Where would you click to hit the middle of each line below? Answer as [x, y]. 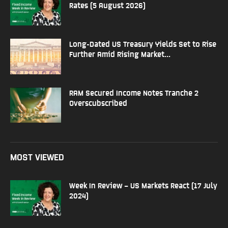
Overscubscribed [98, 103]
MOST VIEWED [37, 157]
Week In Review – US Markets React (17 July [143, 185]
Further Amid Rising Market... [120, 54]
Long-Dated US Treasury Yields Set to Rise [143, 44]
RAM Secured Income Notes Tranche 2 [134, 93]
